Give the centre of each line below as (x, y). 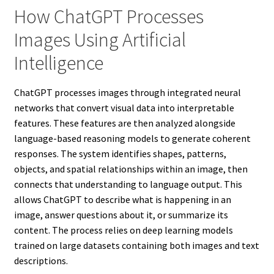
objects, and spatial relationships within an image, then (131, 168)
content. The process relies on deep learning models (123, 230)
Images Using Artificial (100, 39)
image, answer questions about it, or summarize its (121, 214)
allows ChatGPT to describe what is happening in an (122, 199)
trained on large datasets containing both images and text (136, 245)
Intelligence (58, 63)
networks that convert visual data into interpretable (124, 107)
